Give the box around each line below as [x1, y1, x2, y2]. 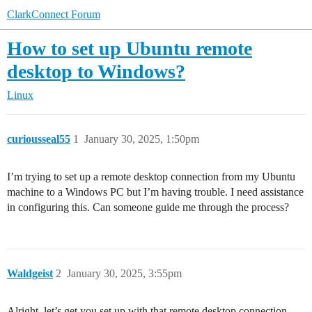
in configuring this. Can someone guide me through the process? [7, 201, 289, 213]
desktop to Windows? [7, 61, 185, 82]
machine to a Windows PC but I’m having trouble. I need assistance [7, 186, 304, 198]
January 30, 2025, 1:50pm [84, 133, 199, 145]
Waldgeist [7, 267, 53, 279]
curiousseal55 [7, 133, 70, 145]
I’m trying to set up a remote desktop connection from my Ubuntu [7, 171, 295, 182]
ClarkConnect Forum [7, 8, 100, 20]
